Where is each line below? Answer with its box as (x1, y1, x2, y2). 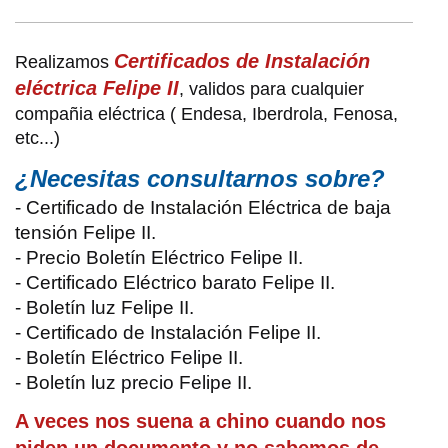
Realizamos (15, 52, 114, 73)
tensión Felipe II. (15, 222, 156, 244)
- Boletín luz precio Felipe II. (15, 372, 252, 394)
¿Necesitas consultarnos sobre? (15, 165, 385, 193)
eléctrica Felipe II (15, 77, 179, 100)
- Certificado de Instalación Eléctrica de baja (15, 197, 391, 219)
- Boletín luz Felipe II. (15, 297, 194, 319)
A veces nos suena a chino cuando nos (15, 410, 386, 433)
